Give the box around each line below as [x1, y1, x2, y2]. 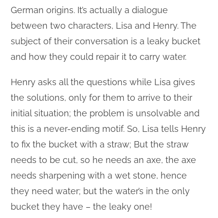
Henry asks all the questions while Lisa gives [11, 76, 196, 87]
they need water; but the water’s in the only [11, 185, 190, 196]
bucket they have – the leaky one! [11, 201, 153, 212]
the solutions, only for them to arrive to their [11, 92, 193, 103]
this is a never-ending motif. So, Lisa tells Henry [11, 123, 206, 134]
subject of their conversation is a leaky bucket [11, 36, 201, 46]
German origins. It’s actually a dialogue [11, 4, 168, 15]
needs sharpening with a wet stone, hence [11, 170, 187, 181]
